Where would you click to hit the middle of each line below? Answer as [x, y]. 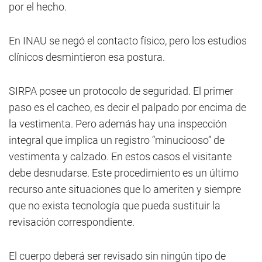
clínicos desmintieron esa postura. [87, 57]
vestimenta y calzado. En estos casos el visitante [120, 156]
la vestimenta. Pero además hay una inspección [118, 124]
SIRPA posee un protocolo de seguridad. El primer [121, 91]
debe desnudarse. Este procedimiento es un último [124, 173]
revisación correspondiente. [72, 222]
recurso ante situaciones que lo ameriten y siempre [125, 189]
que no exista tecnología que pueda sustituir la [115, 206]
